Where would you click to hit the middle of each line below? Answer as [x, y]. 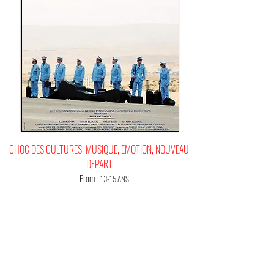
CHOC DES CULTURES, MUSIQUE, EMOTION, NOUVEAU [99, 149]
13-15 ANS [115, 179]
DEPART [99, 164]
